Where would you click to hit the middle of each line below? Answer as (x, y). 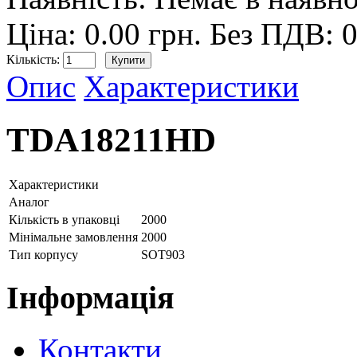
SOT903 (163, 254)
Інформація (90, 298)
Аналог (29, 202)
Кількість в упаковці (64, 219)
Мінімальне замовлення (73, 237)
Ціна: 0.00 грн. (108, 33)
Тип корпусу (43, 254)
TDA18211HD (111, 139)
